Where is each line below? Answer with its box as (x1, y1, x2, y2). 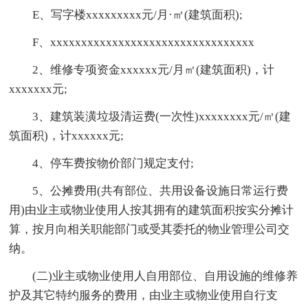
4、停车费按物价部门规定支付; (32, 156, 195, 170)
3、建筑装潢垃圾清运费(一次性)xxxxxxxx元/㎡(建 (32, 109, 291, 123)
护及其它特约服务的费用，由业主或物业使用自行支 (9, 288, 278, 302)
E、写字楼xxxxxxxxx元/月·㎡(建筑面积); (32, 8, 243, 21)
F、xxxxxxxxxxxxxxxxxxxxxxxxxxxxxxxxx (32, 35, 255, 49)
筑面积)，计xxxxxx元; (9, 129, 124, 142)
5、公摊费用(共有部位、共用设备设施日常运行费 (32, 184, 289, 197)
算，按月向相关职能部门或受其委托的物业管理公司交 (9, 222, 290, 236)
